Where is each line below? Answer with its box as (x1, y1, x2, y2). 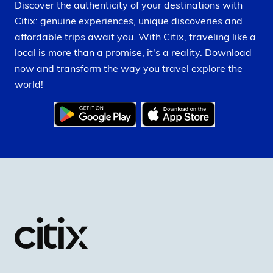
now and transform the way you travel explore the (15, 62, 243, 74)
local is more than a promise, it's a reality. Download (15, 46, 252, 58)
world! (15, 77, 43, 90)
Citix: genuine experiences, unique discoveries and (15, 14, 243, 27)
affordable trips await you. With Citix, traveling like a (15, 30, 256, 43)
